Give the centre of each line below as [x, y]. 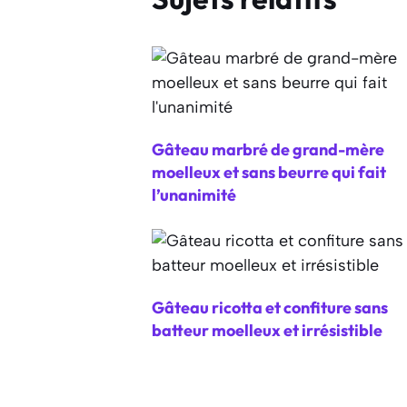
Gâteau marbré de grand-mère [268, 149]
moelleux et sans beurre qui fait [268, 172]
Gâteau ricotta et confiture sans [269, 307]
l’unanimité [194, 194]
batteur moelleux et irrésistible [267, 330]
